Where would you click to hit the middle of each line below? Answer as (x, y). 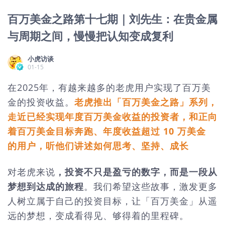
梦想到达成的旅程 (46, 186)
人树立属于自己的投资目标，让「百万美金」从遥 (113, 201)
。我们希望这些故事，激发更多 (151, 186)
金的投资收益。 (41, 102)
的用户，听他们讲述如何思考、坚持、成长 (98, 146)
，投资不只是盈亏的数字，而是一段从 (136, 172)
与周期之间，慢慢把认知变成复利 (90, 36)
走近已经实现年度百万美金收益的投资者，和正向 (113, 117)
